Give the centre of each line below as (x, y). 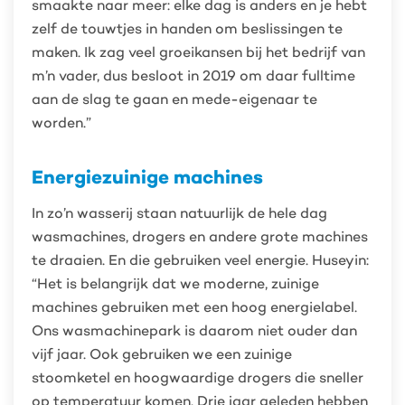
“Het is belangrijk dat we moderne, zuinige (175, 283)
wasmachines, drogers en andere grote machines (200, 236)
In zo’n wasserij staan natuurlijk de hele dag (179, 213)
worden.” (61, 122)
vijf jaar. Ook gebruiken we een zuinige (162, 354)
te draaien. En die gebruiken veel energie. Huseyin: (200, 260)
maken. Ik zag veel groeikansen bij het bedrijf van (198, 52)
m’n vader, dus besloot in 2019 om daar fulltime (193, 75)
